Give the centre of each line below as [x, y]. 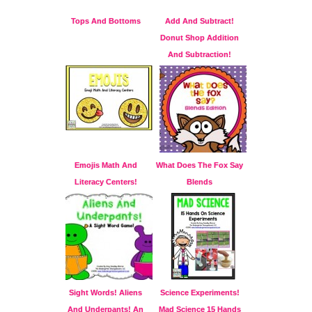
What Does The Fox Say [200, 165]
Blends [200, 182]
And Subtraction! [200, 55]
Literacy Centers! [106, 182]
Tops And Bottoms [106, 21]
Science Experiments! [200, 293]
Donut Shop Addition [200, 38]
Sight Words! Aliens [106, 293]
